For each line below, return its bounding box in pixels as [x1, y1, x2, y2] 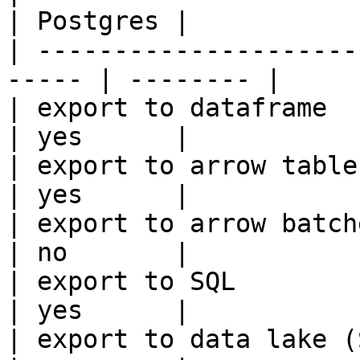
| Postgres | [6, 6, 190, 35]
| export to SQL [6, 267, 235, 296]
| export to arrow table [6, 151, 358, 180]
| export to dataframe [6, 93, 327, 122]
